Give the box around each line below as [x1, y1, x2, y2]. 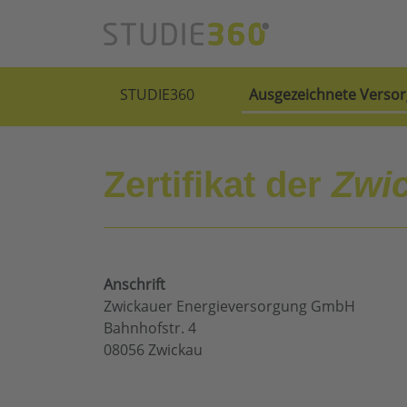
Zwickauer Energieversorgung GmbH [104, 296, 355, 317]
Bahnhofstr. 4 [104, 318, 196, 339]
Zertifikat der [104, 164, 332, 205]
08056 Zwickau [104, 340, 203, 361]
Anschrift [104, 274, 165, 295]
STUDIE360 [120, 84, 194, 105]
